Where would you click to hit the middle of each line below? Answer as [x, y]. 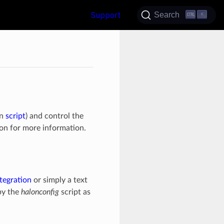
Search [167, 15]
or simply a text [59, 180]
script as [74, 192]
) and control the [54, 116]
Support [106, 15]
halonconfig [40, 192]
